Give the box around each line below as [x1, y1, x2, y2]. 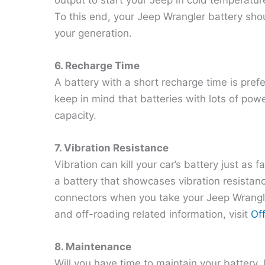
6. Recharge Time [54, 59, 140, 72]
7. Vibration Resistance [54, 141, 169, 154]
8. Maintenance [54, 241, 131, 253]
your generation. [54, 27, 135, 39]
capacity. [54, 109, 99, 121]
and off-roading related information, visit [54, 208, 251, 220]
